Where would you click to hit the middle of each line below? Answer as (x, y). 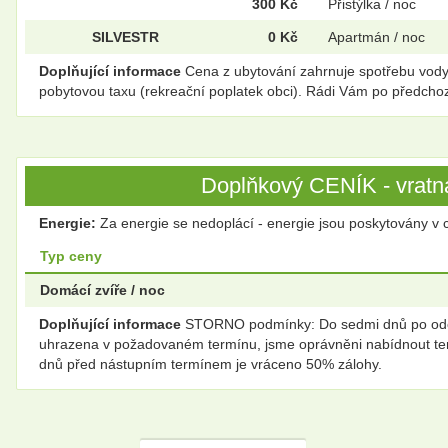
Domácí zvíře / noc (102, 290)
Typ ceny (71, 256)
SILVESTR (125, 37)
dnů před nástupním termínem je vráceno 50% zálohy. (210, 364)
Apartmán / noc (376, 37)
